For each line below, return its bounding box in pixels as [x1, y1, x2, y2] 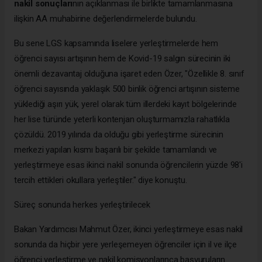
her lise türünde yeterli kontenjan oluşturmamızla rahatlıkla [14, 113, 230, 125]
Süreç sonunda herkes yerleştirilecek [14, 199, 153, 210]
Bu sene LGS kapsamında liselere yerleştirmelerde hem [14, 37, 219, 49]
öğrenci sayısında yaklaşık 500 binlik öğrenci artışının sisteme [14, 83, 240, 94]
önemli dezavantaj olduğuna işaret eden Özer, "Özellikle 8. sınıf [14, 68, 244, 79]
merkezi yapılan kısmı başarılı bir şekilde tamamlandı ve [14, 144, 218, 155]
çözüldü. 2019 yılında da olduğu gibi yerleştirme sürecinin [14, 129, 223, 140]
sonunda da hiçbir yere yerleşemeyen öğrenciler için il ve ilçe [14, 239, 237, 250]
